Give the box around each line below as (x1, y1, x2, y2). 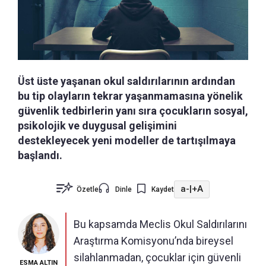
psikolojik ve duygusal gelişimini (18, 119, 177, 132)
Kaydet (151, 185, 174, 194)
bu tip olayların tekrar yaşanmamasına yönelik (18, 89, 243, 102)
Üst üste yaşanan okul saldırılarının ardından (18, 74, 235, 87)
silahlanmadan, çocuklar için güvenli (74, 251, 241, 264)
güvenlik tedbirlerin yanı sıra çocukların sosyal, (18, 104, 248, 117)
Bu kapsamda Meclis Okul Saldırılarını (74, 217, 247, 230)
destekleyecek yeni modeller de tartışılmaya (18, 134, 236, 147)
